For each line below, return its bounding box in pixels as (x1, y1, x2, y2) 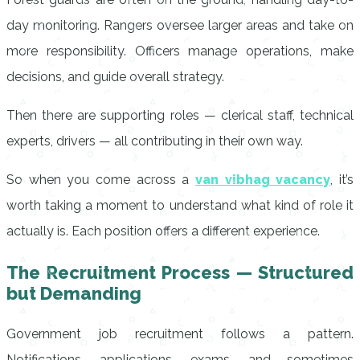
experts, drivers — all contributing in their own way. (6, 133, 303, 149)
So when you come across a (6, 172, 195, 187)
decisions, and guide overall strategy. (6, 69, 224, 84)
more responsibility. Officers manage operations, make (6, 43, 354, 59)
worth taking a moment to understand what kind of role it (6, 198, 354, 213)
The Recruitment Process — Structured (6, 262, 354, 283)
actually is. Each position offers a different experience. (6, 223, 320, 239)
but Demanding (6, 283, 141, 304)
